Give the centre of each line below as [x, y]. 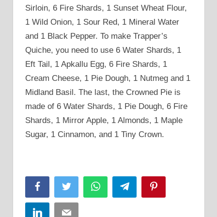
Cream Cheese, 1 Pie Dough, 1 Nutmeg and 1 [108, 78]
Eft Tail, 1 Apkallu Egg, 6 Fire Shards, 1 [96, 64]
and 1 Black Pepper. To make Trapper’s [96, 36]
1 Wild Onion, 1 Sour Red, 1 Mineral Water [102, 22]
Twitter [82, 186]
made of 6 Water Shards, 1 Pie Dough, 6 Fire [106, 107]
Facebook [58, 186]
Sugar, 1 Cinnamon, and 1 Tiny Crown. [95, 135]
